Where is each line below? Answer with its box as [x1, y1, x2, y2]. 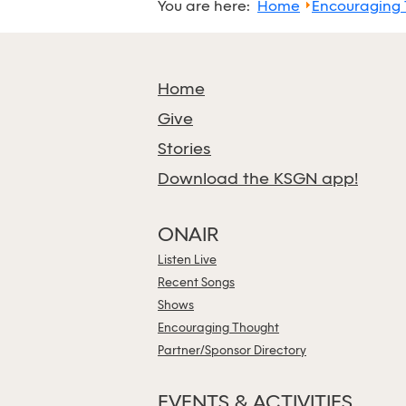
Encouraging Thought [158, 323, 279, 334]
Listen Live [158, 255, 217, 266]
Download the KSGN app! [158, 171, 358, 188]
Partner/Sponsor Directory [158, 345, 306, 357]
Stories [158, 141, 211, 159]
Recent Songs [158, 277, 235, 289]
